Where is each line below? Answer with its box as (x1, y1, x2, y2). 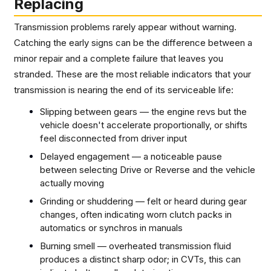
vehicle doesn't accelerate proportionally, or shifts (40, 119, 247, 131)
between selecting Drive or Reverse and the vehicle (40, 163, 255, 175)
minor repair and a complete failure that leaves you (14, 52, 223, 64)
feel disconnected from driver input (40, 132, 187, 144)
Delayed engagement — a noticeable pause (40, 150, 222, 162)
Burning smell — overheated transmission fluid (40, 240, 231, 252)
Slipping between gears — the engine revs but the (40, 105, 247, 117)
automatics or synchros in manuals (40, 221, 183, 233)
